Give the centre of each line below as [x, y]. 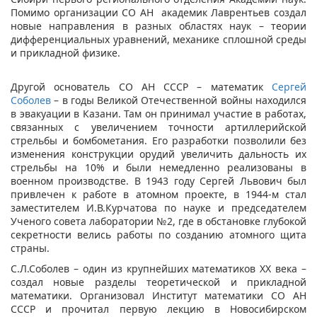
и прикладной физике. [65, 53]
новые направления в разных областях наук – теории [158, 26]
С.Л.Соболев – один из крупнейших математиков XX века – [158, 269]
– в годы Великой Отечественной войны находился [179, 100]
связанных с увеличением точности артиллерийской [158, 127]
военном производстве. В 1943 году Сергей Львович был [158, 181]
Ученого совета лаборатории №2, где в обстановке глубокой [158, 221]
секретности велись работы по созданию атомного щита [158, 235]
